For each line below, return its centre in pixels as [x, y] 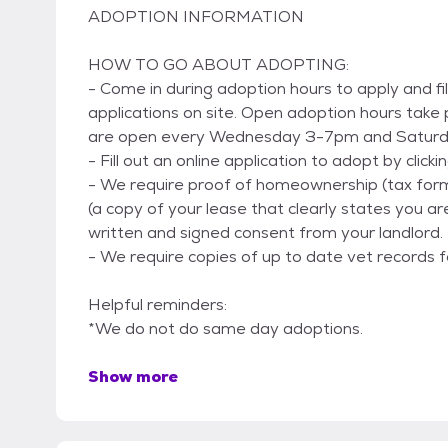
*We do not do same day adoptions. [225, 329]
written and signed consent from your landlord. [265, 233]
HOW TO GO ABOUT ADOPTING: [218, 65]
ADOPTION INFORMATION [196, 17]
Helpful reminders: [157, 305]
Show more [133, 377]
